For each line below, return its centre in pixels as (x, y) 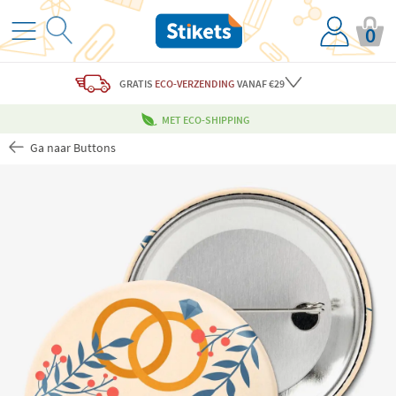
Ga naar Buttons (71, 148)
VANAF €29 (259, 84)
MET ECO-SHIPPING (206, 119)
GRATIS (136, 84)
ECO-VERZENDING (194, 84)
